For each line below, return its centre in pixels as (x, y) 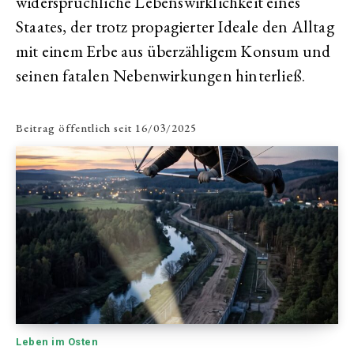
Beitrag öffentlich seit (74, 128)
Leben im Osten (57, 341)
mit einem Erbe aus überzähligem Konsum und (173, 51)
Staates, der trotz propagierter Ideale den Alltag (175, 26)
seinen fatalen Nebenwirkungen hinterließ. (161, 75)
